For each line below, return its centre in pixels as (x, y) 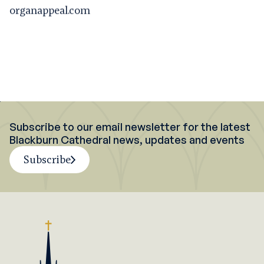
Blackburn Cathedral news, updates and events (127, 140)
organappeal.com (50, 10)
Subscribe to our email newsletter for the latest (130, 127)
